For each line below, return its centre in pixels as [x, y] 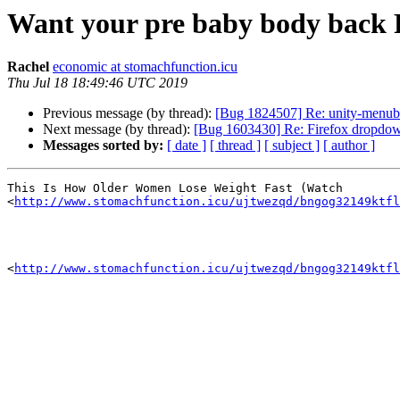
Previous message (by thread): [129, 113]
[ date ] [187, 146]
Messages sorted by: [103, 146]
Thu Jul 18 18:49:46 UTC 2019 [97, 83]
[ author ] [349, 146]
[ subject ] [292, 146]
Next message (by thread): [118, 129]
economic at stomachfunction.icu [145, 67]
